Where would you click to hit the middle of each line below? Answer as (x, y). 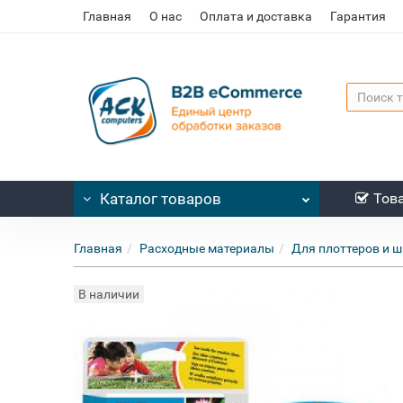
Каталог (129, 199)
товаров (190, 199)
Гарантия (358, 16)
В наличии (109, 294)
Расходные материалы (207, 248)
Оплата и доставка (256, 16)
